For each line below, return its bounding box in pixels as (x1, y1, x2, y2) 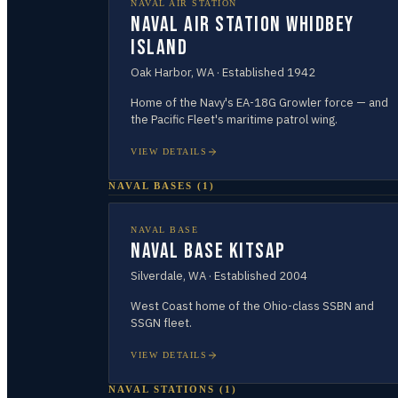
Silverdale (131, 268, 183, 283)
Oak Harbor (131, 65, 191, 80)
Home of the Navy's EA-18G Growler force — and (131, 95, 388, 110)
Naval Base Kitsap (131, 238, 286, 264)
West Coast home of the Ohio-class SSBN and (131, 298, 374, 314)
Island (131, 35, 187, 60)
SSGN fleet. (131, 315, 192, 330)
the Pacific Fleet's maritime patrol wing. (131, 112, 338, 127)
